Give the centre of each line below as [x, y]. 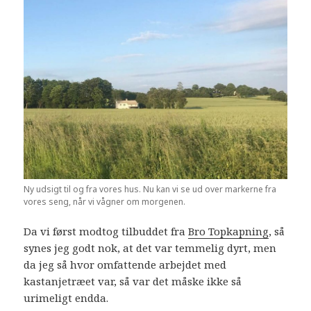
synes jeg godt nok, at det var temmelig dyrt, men [150, 247]
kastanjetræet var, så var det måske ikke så [133, 281]
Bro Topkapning [229, 231]
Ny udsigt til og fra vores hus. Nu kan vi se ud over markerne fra [150, 189]
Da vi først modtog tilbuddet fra [106, 231]
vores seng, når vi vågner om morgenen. [105, 201]
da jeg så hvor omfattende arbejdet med [125, 264]
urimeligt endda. [66, 297]
